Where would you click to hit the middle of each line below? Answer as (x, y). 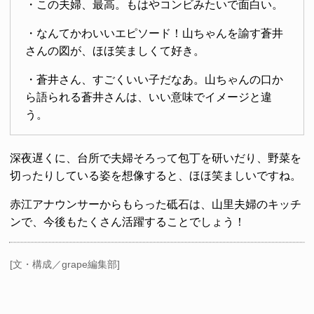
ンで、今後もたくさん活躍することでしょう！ (128, 222)
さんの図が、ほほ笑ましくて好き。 (115, 51)
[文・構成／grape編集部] (65, 264)
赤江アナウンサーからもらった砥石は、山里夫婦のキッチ (156, 204)
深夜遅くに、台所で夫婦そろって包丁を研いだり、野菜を (156, 158)
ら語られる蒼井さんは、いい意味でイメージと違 (148, 97)
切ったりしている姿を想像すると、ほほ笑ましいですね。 (156, 176)
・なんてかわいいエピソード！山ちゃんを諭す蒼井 (154, 33)
